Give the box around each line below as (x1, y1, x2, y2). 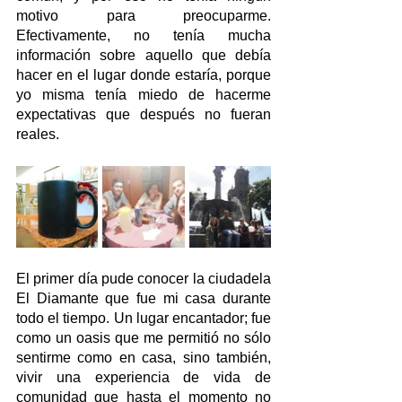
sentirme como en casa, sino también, (16, 350, 271, 366)
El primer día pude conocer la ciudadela (16, 271, 271, 287)
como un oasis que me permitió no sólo (16, 330, 271, 346)
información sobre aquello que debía (16, 48, 271, 64)
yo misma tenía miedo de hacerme (16, 87, 271, 103)
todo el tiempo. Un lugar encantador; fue (16, 310, 271, 327)
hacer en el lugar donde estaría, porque (16, 67, 271, 83)
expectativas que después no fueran (16, 107, 271, 123)
